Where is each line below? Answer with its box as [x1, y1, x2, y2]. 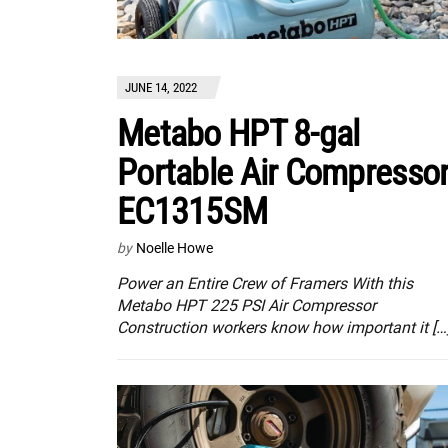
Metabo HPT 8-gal [117, 112, 360, 155]
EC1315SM [117, 190, 268, 233]
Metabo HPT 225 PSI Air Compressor [117, 295, 376, 315]
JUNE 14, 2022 [125, 79, 197, 95]
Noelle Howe [136, 239, 213, 256]
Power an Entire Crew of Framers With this [117, 273, 413, 293]
